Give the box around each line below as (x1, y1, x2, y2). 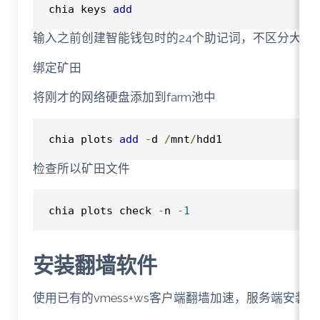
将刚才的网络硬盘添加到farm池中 (32, 90, 216, 105)
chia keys (48, 2, 113, 15)
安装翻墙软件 (32, 254, 157, 278)
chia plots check (48, 204, 158, 216)
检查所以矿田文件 (32, 161, 130, 176)
